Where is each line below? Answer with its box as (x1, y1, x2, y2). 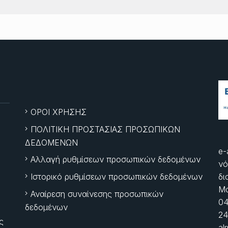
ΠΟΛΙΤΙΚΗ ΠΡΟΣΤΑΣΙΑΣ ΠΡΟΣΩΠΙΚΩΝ (31, 124, 180, 134)
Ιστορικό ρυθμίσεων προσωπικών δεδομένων (31, 171, 203, 182)
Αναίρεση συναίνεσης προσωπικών (31, 188, 163, 199)
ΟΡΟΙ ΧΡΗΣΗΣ (31, 106, 87, 117)
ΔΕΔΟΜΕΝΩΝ (25, 137, 78, 148)
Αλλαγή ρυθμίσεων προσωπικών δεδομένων (31, 154, 201, 164)
